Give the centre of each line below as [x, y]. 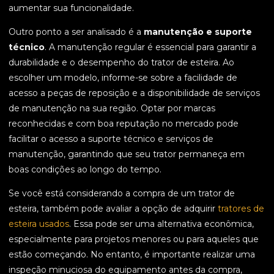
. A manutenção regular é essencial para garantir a [150, 47]
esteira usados [39, 224]
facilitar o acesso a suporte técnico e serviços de [111, 139]
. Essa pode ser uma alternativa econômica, [161, 224]
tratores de [241, 209]
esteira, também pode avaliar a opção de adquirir [113, 209]
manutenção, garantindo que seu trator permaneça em [127, 154]
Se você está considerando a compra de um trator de [122, 194]
